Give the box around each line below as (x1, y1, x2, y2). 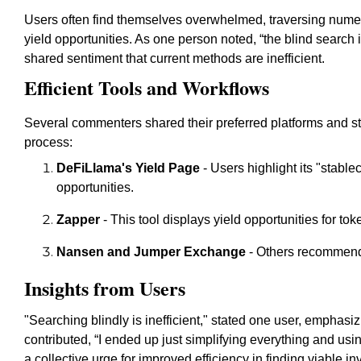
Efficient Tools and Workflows (24, 73, 269, 102)
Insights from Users (24, 274, 185, 302)
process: (24, 135, 73, 149)
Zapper (56, 213, 100, 226)
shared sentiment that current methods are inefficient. (24, 52, 325, 65)
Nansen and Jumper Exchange (56, 245, 246, 259)
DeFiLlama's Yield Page (56, 161, 200, 175)
